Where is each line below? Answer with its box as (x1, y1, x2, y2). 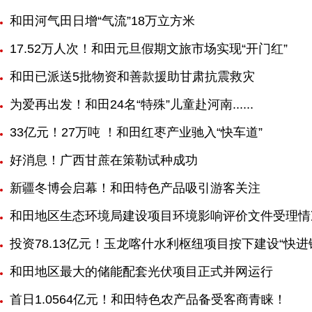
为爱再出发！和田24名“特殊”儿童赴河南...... (10, 97, 253, 111)
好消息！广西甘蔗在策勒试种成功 (10, 153, 198, 167)
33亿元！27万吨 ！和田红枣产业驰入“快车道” (10, 125, 263, 139)
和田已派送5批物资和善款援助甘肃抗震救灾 (10, 70, 255, 84)
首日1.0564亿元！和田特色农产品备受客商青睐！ (10, 292, 286, 306)
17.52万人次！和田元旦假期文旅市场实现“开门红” (10, 42, 288, 56)
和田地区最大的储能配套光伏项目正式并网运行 (10, 265, 273, 279)
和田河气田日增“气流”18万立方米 (10, 14, 195, 28)
